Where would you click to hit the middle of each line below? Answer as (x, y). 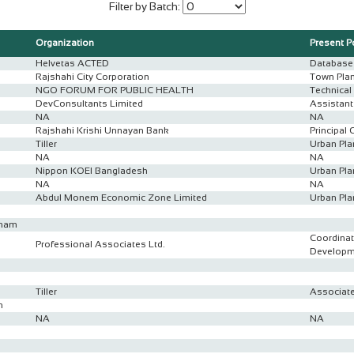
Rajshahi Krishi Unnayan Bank (102, 130)
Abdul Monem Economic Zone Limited (121, 198)
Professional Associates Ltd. (100, 244)
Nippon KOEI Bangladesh (92, 171)
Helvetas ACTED (72, 63)
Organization (65, 43)
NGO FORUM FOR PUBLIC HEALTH (115, 90)
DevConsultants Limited (89, 104)
